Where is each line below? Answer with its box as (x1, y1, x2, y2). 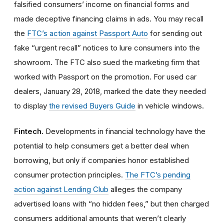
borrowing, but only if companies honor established (14, 155, 189, 165)
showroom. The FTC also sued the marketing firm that (14, 57, 199, 67)
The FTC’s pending (125, 169, 190, 179)
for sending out (148, 28, 202, 38)
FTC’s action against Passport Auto (27, 28, 148, 38)
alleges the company (108, 184, 182, 194)
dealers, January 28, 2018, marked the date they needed (14, 86, 206, 96)
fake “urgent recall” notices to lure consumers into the (14, 42, 200, 52)
